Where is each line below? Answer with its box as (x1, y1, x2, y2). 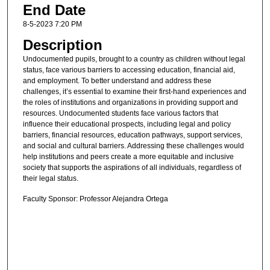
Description (22, 37, 102, 54)
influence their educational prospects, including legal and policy (22, 120, 231, 129)
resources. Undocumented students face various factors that (22, 109, 218, 118)
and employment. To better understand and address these (22, 77, 212, 86)
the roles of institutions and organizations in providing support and (22, 98, 238, 107)
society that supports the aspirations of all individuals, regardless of (22, 163, 241, 172)
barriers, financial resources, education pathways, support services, (22, 131, 242, 140)
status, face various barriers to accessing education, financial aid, (22, 66, 235, 75)
